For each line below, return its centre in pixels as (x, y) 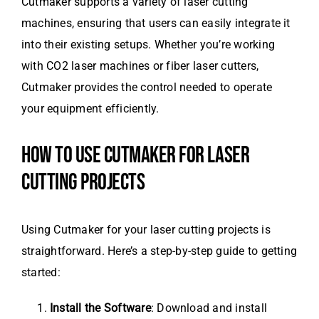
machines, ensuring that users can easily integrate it (156, 23)
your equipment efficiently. (90, 109)
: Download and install (209, 308)
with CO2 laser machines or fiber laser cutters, (140, 66)
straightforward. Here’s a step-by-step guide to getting (159, 251)
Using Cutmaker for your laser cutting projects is (146, 230)
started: (41, 273)
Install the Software (100, 308)
